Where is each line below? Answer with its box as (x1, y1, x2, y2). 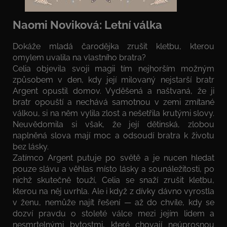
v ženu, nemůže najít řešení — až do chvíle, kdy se (13, 197, 214, 207)
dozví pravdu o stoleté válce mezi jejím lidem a (13, 208, 214, 218)
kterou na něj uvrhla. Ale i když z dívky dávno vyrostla (13, 186, 214, 196)
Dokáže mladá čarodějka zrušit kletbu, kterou (13, 41, 214, 51)
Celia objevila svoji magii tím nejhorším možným (13, 63, 214, 73)
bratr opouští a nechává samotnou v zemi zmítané (13, 97, 214, 107)
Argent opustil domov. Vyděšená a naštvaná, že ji (13, 86, 214, 96)
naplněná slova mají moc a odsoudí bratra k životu (13, 130, 214, 140)
